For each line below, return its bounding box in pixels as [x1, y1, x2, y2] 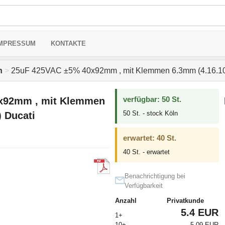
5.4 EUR [180, 207, 218, 218]
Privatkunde [166, 197, 204, 204]
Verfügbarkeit [124, 182, 163, 189]
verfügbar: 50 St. [123, 95, 181, 103]
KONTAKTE [51, 40, 86, 47]
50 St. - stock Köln [123, 109, 178, 117]
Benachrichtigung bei [124, 172, 185, 180]
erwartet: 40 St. [123, 134, 176, 142]
